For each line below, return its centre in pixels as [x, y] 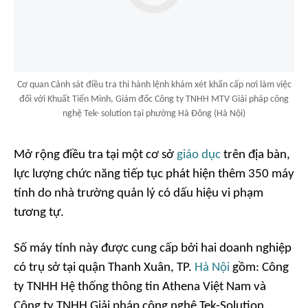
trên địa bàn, [255, 155]
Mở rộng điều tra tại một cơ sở [95, 155]
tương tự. [39, 213]
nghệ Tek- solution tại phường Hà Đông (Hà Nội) [154, 114]
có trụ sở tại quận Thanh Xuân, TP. [104, 268]
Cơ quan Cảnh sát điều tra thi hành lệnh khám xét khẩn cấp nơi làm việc [154, 85]
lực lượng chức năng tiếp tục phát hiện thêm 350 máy [154, 175]
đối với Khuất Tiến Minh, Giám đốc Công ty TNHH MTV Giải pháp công [154, 100]
